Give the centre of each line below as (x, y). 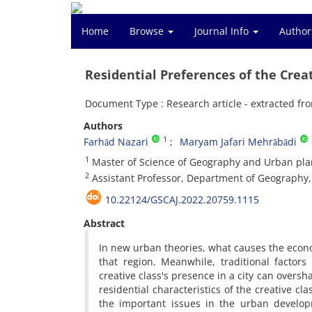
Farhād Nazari (116, 142)
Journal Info (223, 31)
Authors (103, 126)
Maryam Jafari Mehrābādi (238, 142)
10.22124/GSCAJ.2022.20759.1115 (182, 200)
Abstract (104, 223)
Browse (148, 31)
